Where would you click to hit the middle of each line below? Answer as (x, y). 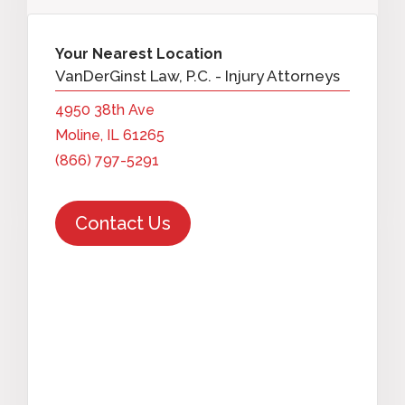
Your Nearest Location (139, 53)
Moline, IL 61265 (110, 135)
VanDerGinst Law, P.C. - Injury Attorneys (198, 75)
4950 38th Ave (105, 109)
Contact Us (123, 223)
